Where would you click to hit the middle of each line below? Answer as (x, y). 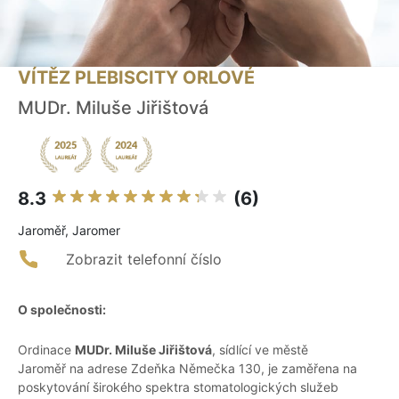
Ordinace (46, 350)
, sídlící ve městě (260, 350)
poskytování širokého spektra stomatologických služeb (178, 387)
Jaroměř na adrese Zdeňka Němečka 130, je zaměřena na (187, 369)
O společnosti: (62, 310)
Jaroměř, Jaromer (69, 231)
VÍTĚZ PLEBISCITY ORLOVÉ (136, 78)
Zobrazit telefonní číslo (144, 260)
